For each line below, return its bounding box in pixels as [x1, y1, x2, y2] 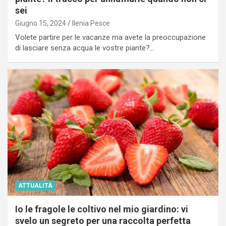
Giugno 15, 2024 [15, 19, 66, 28]
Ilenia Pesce [72, 19, 110, 28]
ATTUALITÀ [18, 182, 52, 190]
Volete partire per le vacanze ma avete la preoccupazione [15, 33, 206, 42]
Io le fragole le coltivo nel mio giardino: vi [15, 204, 188, 215]
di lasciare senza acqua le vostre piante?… [15, 43, 154, 53]
